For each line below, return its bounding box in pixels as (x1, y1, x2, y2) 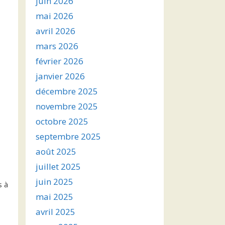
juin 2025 (36, 176, 73, 187)
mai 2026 (36, 10, 73, 22)
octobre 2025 (36, 116, 88, 127)
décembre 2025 (36, 85, 98, 97)
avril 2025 (36, 206, 75, 217)
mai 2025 (36, 191, 73, 202)
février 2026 (36, 55, 83, 67)
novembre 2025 (36, 100, 98, 112)
